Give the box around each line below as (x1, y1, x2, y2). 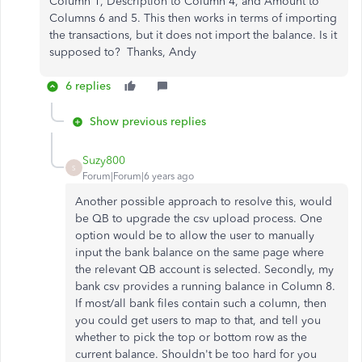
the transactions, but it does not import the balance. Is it (49, 28, 337, 42)
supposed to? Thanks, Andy (49, 45, 196, 59)
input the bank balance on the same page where (75, 246, 324, 259)
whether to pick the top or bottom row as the (75, 330, 307, 344)
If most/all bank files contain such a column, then (75, 297, 326, 310)
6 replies (65, 79, 111, 93)
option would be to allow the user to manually (75, 229, 314, 242)
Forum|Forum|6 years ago (82, 170, 194, 182)
